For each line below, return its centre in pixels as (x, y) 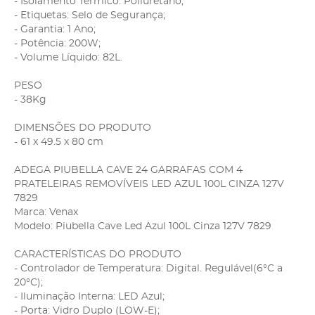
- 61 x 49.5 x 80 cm (59, 142)
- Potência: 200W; (57, 43)
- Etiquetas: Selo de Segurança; (90, 15)
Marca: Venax (46, 212)
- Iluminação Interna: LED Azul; (89, 296)
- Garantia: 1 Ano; (55, 29)
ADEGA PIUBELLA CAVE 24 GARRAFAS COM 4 (128, 170)
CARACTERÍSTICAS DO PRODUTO (98, 254)
